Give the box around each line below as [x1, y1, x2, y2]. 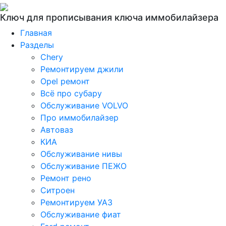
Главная [20, 28, 52, 38]
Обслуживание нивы [40, 149, 122, 159]
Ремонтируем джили [40, 64, 124, 74]
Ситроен [40, 185, 75, 195]
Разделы [20, 40, 54, 50]
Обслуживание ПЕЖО [40, 161, 127, 171]
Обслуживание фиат [40, 209, 121, 219]
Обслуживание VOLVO [40, 100, 128, 110]
